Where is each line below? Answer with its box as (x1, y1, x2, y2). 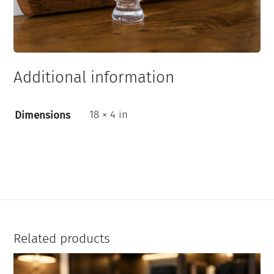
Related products (13, 231, 111, 247)
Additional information (13, 67, 175, 87)
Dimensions (15, 109, 71, 122)
